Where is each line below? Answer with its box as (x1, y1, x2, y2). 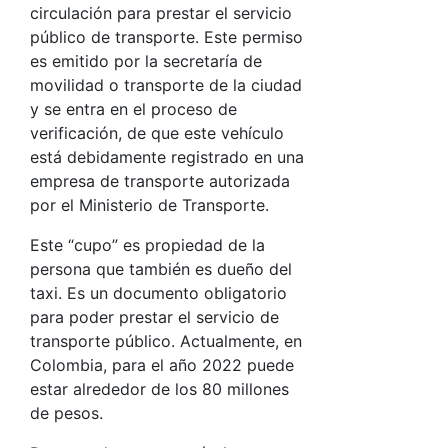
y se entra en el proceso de (30, 99, 237, 119)
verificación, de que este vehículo (30, 123, 284, 143)
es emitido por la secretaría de (30, 51, 262, 71)
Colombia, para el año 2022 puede (30, 355, 294, 375)
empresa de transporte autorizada (30, 171, 290, 191)
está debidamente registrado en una (30, 147, 304, 167)
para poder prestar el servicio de (30, 307, 279, 327)
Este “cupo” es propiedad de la (30, 235, 265, 255)
